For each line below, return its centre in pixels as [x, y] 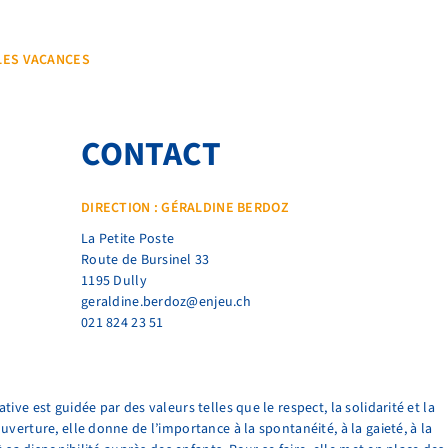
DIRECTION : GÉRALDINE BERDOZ [185, 208]
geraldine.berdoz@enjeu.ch [166, 302]
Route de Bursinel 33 [145, 260]
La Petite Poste [128, 239]
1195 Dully [114, 281]
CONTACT [151, 154]
